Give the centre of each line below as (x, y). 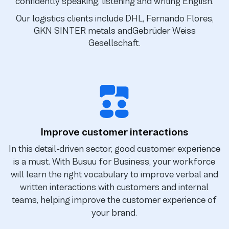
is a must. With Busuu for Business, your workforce (114, 161)
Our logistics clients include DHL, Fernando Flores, (114, 18)
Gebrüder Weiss (164, 30)
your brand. (114, 212)
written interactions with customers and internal (114, 187)
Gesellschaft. (114, 43)
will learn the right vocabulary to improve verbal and (114, 174)
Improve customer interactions (114, 132)
